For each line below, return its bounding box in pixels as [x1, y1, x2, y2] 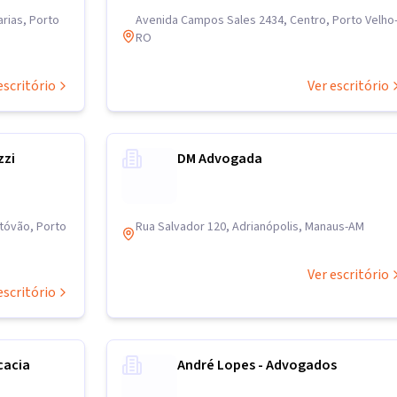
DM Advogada [177, 149, 262, 168]
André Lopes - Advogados [177, 355, 337, 375]
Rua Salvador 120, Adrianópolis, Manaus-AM [136, 218, 364, 236]
